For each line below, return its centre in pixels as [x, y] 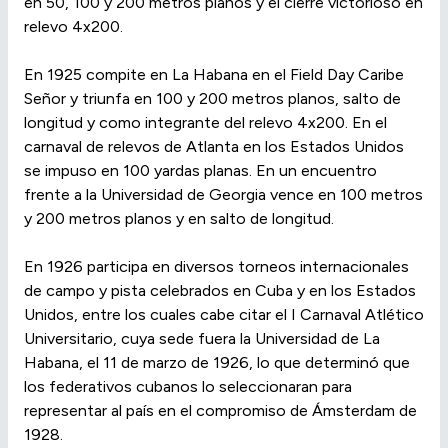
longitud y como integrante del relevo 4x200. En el [205, 123]
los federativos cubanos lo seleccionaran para [188, 387]
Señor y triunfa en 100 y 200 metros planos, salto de [212, 99]
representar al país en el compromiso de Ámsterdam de [220, 411]
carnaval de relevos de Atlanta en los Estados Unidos [214, 147]
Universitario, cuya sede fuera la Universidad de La [202, 339]
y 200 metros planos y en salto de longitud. [179, 219]
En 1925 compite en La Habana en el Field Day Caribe [214, 75]
